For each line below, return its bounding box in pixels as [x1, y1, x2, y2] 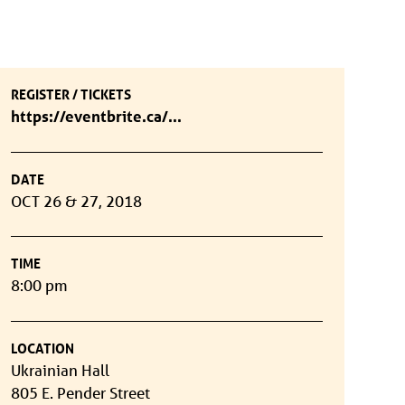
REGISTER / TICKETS [11, 85, 132, 104]
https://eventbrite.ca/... [11, 107, 183, 127]
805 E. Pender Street [11, 383, 151, 402]
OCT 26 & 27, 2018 [11, 191, 143, 211]
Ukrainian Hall [11, 361, 110, 380]
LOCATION [11, 339, 75, 357]
